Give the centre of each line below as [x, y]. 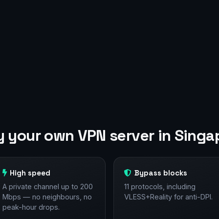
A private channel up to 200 [47, 187]
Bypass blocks [161, 173]
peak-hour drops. [31, 207]
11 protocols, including [160, 187]
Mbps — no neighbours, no [47, 197]
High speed [30, 173]
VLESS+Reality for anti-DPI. [168, 197]
